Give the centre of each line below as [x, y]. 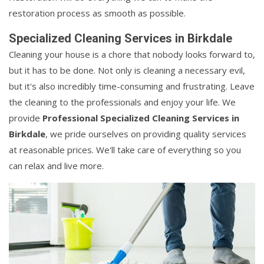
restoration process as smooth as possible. [97, 13]
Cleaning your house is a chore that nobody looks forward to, [132, 54]
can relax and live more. [56, 165]
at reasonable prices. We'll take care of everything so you [125, 149]
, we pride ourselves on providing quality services [146, 133]
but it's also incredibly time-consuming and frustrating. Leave [132, 86]
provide [26, 118]
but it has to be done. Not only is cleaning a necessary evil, [127, 70]
